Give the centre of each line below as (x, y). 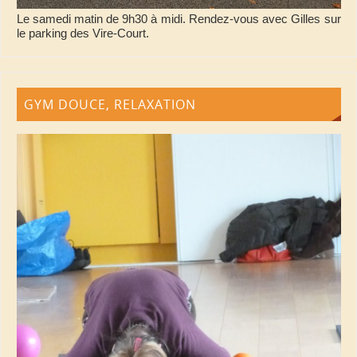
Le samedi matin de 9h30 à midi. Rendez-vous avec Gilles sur (178, 19)
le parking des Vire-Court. (82, 33)
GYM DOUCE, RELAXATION (110, 104)
